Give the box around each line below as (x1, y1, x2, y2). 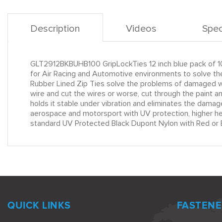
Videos (126, 23, 157, 35)
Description (30, 23, 80, 35)
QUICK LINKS (7, 201, 71, 211)
